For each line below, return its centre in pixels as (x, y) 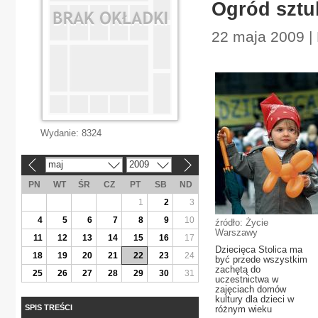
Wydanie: (61, 133)
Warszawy (236, 232)
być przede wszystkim (261, 259)
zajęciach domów (251, 289)
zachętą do (238, 269)
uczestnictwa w (247, 279)
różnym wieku (243, 309)
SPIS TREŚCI (49, 307)
